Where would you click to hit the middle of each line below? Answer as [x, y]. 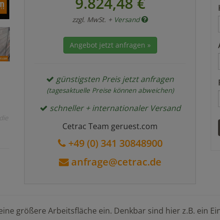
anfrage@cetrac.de [116, 162]
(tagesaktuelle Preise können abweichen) [110, 90]
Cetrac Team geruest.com [110, 126]
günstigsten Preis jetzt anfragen [114, 79]
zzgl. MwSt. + [93, 19]
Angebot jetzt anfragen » [110, 45]
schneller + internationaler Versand [114, 108]
